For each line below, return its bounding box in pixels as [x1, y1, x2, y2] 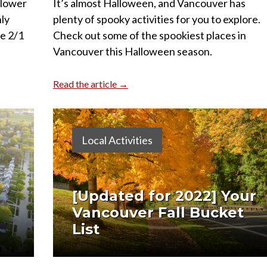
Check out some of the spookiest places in [52, 29, 246, 42]
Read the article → [52, 78, 128, 90]
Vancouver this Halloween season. [52, 45, 212, 58]
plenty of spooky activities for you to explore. [52, 13, 260, 26]
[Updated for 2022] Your [72, 187, 256, 205]
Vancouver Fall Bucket [72, 204, 244, 222]
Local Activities [81, 133, 153, 147]
